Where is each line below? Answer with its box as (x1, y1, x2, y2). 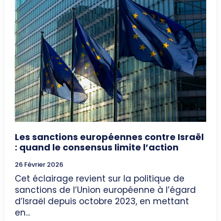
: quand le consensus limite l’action (15, 141, 179, 153)
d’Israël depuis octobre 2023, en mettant (15, 195, 189, 207)
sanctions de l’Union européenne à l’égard (15, 184, 196, 196)
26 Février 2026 (15, 159, 63, 169)
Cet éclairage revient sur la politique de (15, 172, 184, 184)
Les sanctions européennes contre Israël (15, 130, 204, 143)
